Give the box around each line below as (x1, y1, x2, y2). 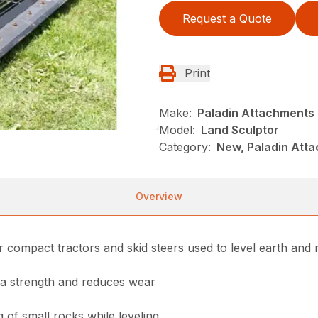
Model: (159, 123, 195, 138)
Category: (159, 140, 211, 155)
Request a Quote (182, 11, 272, 26)
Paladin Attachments (197, 106, 314, 121)
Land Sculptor (201, 123, 279, 138)
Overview (136, 190, 182, 203)
